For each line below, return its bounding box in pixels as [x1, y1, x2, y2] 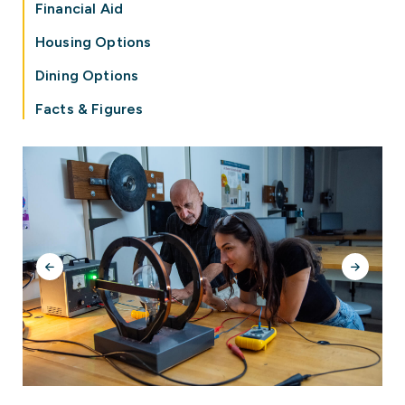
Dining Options [35, 67, 139, 84]
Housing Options [35, 33, 152, 51]
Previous [35, 266, 96, 286]
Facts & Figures [35, 100, 144, 118]
